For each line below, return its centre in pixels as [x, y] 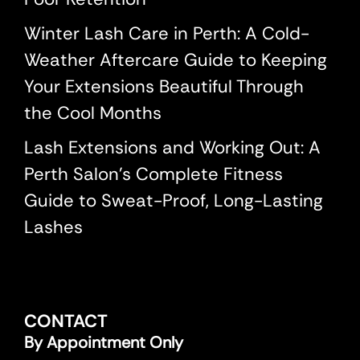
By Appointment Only [104, 343]
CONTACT [66, 321]
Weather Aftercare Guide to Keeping [176, 60]
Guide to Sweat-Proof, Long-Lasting [174, 201]
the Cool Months [93, 113]
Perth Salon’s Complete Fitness [153, 174]
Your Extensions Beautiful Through [164, 87]
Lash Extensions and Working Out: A [172, 148]
